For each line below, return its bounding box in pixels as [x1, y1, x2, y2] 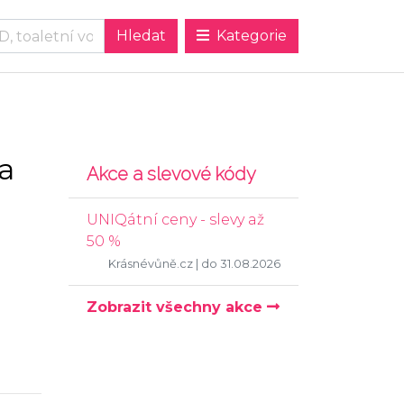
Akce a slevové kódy [87, 163, 256, 185]
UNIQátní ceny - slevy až [87, 211, 264, 228]
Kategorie [213, 27, 287, 44]
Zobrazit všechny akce [87, 298, 267, 316]
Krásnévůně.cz [108, 257, 193, 271]
